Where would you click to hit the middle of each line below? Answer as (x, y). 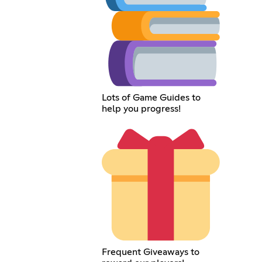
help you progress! (142, 109)
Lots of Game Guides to (151, 98)
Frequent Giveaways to (151, 252)
